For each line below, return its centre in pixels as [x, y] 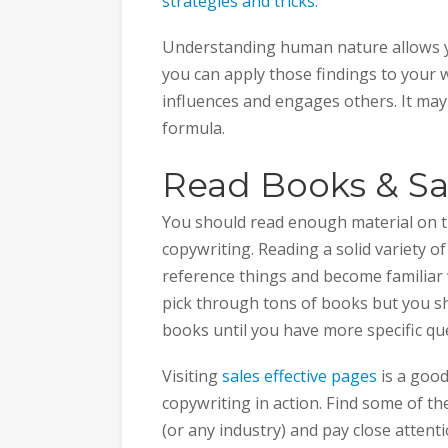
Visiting [192, 376]
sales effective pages [299, 376]
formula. [193, 128]
